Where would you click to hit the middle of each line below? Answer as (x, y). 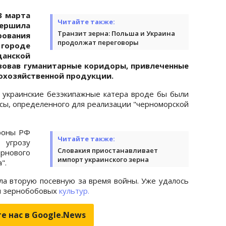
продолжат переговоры (98, 42)
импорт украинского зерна (103, 159)
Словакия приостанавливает (108, 150)
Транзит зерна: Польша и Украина (116, 33)
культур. (74, 190)
